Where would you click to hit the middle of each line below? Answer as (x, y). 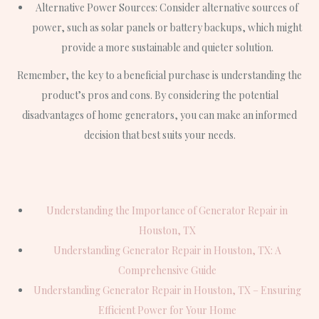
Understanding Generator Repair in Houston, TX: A (167, 251)
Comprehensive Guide (167, 271)
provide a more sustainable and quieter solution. (167, 47)
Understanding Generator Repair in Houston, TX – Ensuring (167, 291)
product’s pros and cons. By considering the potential (159, 95)
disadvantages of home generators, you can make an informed (159, 115)
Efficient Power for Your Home (167, 310)
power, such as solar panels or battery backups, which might (167, 27)
